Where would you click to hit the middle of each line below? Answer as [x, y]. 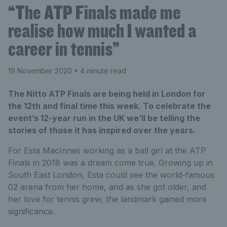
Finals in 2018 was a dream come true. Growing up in [110, 163]
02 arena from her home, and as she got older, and [107, 187]
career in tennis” [64, 49]
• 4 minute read [99, 71]
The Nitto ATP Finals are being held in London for [107, 94]
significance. [31, 211]
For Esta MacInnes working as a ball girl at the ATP [107, 150]
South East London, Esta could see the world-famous [111, 175]
